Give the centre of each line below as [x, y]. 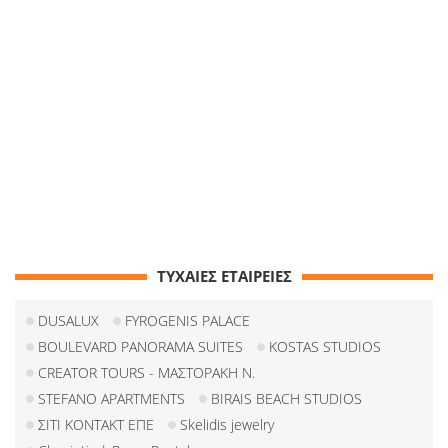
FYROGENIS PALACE [187, 321]
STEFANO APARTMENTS [111, 399]
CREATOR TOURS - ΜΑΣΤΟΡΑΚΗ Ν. [146, 373]
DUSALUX [68, 321]
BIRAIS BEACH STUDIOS [286, 399]
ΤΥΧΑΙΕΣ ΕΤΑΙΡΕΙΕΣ [224, 276]
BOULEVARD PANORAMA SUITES [140, 347]
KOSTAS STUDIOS [325, 347]
